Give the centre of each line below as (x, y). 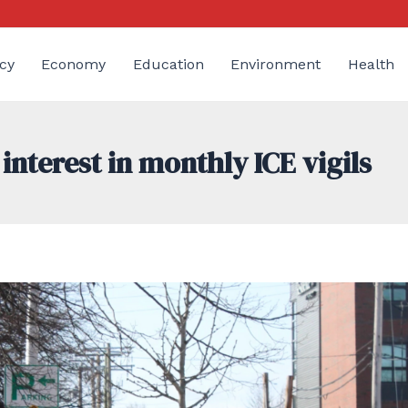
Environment (276, 64)
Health (371, 64)
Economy (74, 64)
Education (168, 64)
